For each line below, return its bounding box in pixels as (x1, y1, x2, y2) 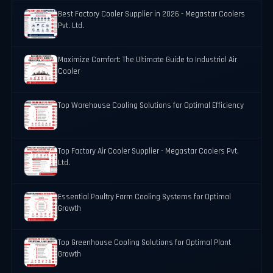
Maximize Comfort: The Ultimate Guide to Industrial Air (58, 55, 238, 66)
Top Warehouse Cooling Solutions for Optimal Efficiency (58, 101, 244, 112)
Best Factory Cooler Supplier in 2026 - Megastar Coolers (58, 9, 246, 20)
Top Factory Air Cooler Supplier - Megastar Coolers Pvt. (58, 146, 239, 157)
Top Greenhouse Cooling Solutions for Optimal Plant (58, 238, 232, 249)
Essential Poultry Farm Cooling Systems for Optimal (58, 192, 232, 203)
